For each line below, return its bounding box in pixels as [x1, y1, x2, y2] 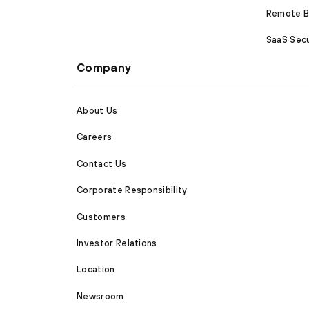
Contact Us [77, 158, 127, 169]
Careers [77, 132, 112, 143]
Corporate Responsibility [77, 185, 188, 196]
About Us [77, 105, 118, 116]
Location [77, 264, 115, 275]
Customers [77, 211, 126, 222]
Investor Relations [77, 237, 157, 248]
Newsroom [77, 290, 124, 301]
